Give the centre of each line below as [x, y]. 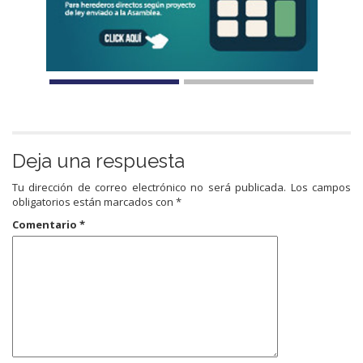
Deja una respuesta [98, 161]
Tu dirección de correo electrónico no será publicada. [149, 188]
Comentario [46, 225]
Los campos [321, 188]
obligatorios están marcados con [94, 202]
